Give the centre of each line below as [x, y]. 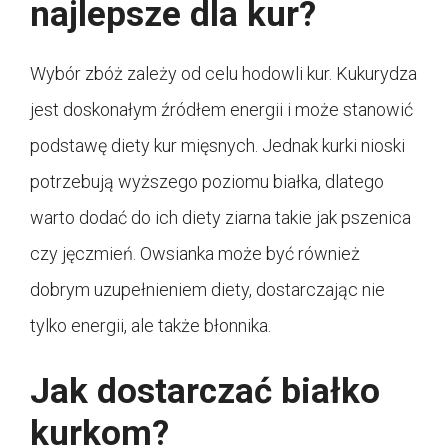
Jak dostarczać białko [205, 392]
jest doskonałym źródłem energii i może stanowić [221, 110]
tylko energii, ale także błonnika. [150, 326]
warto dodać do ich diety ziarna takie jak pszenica [220, 218]
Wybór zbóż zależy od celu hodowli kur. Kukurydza [223, 74]
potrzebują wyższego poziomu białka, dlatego [207, 182]
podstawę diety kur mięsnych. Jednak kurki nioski [217, 146]
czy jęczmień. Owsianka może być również [195, 254]
